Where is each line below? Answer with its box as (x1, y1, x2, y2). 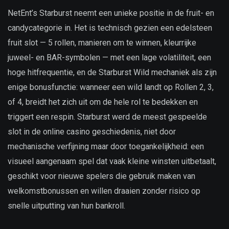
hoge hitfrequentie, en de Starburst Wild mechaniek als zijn (8, 67, 217, 77)
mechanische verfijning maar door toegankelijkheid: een (8, 141, 204, 151)
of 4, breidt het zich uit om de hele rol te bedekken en (8, 97, 198, 107)
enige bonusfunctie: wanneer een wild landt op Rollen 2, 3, (8, 82, 214, 92)
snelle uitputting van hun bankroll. (8, 200, 125, 211)
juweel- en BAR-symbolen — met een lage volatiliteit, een (8, 52, 211, 62)
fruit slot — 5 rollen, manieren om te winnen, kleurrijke (8, 37, 196, 48)
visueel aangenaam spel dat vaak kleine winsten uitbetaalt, (8, 156, 216, 166)
